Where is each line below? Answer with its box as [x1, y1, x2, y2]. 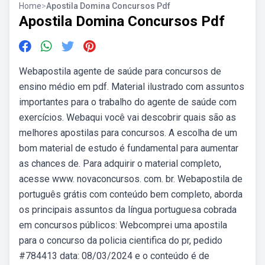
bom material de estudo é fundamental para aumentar [19, 143, 238, 154]
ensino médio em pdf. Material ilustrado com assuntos [19, 81, 244, 92]
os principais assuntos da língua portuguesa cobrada [19, 204, 237, 215]
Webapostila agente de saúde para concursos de [19, 66, 221, 77]
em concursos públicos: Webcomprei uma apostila [19, 219, 227, 231]
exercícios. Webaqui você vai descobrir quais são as [19, 112, 236, 123]
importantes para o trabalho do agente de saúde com [19, 96, 237, 108]
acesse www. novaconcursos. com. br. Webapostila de [19, 173, 243, 185]
